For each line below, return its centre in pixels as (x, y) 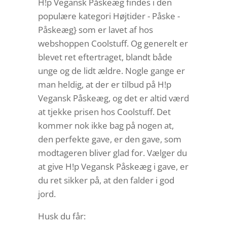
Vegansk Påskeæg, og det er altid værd (113, 98)
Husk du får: (62, 216)
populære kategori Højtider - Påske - (109, 16)
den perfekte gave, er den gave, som (109, 139)
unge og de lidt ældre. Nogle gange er (111, 71)
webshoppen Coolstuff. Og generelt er (113, 44)
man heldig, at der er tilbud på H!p (104, 85)
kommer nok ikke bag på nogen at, (106, 126)
